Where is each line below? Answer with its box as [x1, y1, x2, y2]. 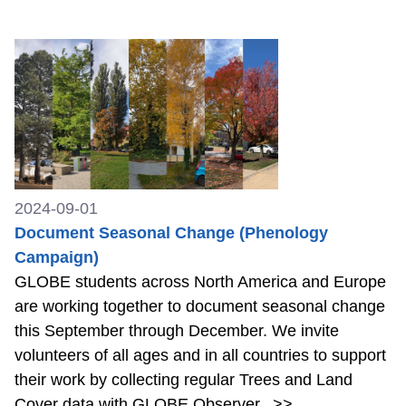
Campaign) [14, 248, 99, 267]
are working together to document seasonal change [14, 297, 385, 316]
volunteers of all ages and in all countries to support [14, 346, 386, 365]
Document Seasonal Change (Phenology [14, 224, 328, 243]
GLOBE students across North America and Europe [14, 273, 386, 292]
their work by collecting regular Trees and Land [14, 371, 353, 390]
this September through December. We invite [14, 322, 339, 341]
